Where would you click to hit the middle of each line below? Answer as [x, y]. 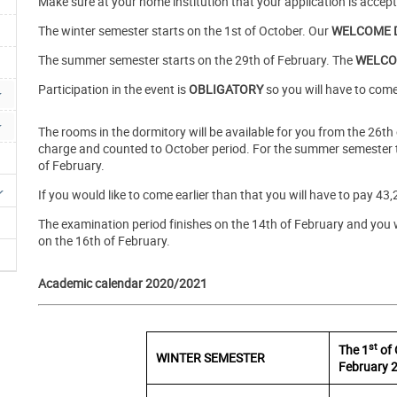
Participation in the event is [112, 90]
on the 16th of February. [105, 241]
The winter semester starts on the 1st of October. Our [185, 31]
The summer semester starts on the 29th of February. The [197, 60]
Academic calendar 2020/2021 [123, 284]
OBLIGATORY [226, 90]
